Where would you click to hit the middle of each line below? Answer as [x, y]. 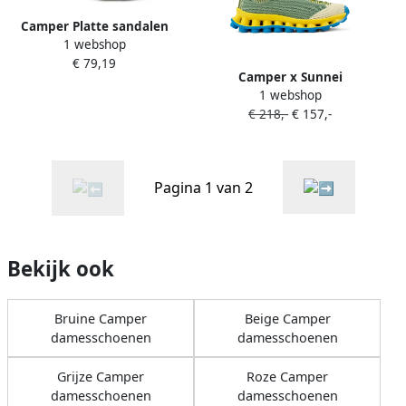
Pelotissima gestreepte [290, 96]
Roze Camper [287, 376]
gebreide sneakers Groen [290, 115]
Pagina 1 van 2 [203, 187]
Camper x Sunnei [290, 77]
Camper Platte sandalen [94, 26]
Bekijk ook [61, 268]
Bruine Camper [101, 318]
